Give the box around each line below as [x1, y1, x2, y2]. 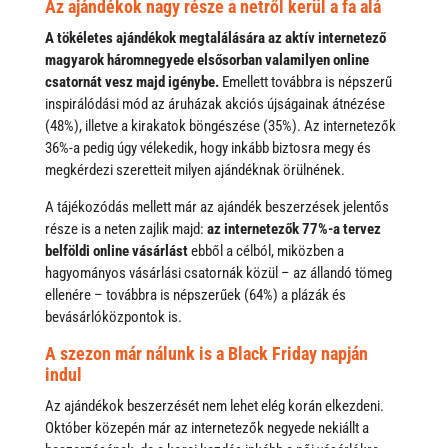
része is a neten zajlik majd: [44, 220, 207, 238]
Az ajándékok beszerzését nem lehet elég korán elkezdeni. [44, 397, 384, 415]
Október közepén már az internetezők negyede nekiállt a [44, 419, 369, 437]
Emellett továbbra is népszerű [218, 73, 392, 91]
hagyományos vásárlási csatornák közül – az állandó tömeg [44, 264, 392, 282]
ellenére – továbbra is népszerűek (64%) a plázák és [44, 286, 346, 304]
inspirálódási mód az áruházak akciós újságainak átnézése [44, 95, 385, 113]
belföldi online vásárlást [44, 242, 188, 260]
